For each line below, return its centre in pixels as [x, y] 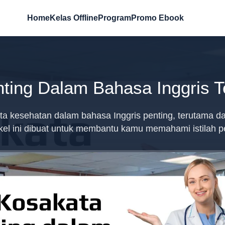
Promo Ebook [157, 18]
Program [114, 18]
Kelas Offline [74, 18]
